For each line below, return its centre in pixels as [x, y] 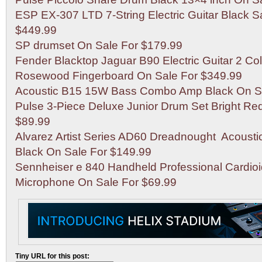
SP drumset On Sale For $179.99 [99, 45]
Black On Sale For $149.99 [83, 152]
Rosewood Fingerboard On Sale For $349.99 [129, 76]
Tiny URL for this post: [52, 256]
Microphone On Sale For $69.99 [96, 182]
